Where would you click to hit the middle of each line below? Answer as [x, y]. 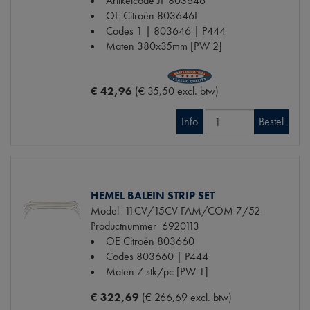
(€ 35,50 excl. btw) [177, 91]
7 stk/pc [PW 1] [173, 272]
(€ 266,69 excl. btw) [187, 298]
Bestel [271, 122]
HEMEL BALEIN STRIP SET [153, 196]
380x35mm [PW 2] [180, 46]
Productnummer [124, 226]
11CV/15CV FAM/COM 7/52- [191, 211]
